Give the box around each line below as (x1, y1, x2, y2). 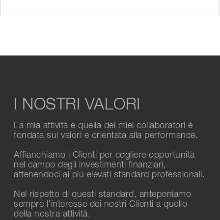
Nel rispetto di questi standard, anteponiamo (14, 190, 191, 198)
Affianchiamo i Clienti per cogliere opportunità (14, 151, 195, 159)
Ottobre (25, 14, 53, 21)
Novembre (25, 3, 61, 10)
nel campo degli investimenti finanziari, (14, 161, 166, 169)
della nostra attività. (14, 210, 90, 218)
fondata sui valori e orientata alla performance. (14, 131, 198, 139)
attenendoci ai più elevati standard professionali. (14, 170, 205, 179)
